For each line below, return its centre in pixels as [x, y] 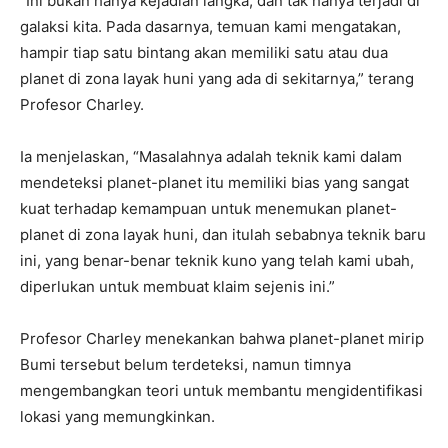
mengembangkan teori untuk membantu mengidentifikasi [221, 391]
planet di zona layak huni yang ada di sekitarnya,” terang [217, 79]
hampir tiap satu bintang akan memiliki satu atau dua [204, 53]
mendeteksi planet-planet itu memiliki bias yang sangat [214, 183]
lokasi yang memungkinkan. [117, 417]
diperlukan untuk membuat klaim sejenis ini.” [177, 287]
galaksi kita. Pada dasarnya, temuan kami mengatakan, [210, 27]
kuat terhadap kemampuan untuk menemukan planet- [208, 209]
